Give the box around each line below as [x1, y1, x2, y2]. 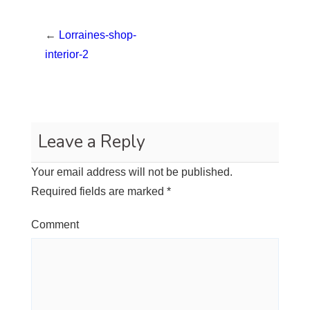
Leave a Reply [38, 130, 145, 154]
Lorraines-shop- [59, 29, 136, 42]
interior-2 [45, 48, 89, 61]
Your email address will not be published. [31, 166, 232, 179]
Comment [31, 219, 79, 231]
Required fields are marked [31, 185, 167, 198]
